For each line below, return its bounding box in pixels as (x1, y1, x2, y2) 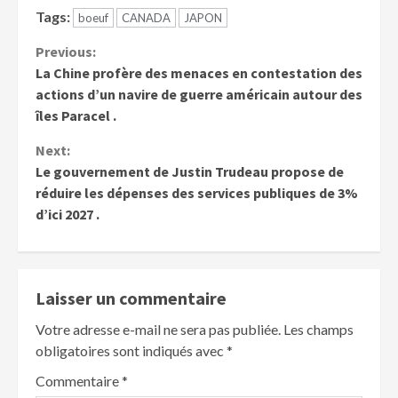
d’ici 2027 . (36, 204, 99, 223)
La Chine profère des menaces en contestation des (36, 63, 362, 82)
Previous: (36, 42, 96, 60)
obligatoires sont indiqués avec (36, 341, 227, 359)
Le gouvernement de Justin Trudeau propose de (36, 162, 344, 180)
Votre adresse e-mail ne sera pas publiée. (36, 320, 281, 338)
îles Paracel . (36, 106, 116, 124)
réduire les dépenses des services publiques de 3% (36, 183, 358, 202)
